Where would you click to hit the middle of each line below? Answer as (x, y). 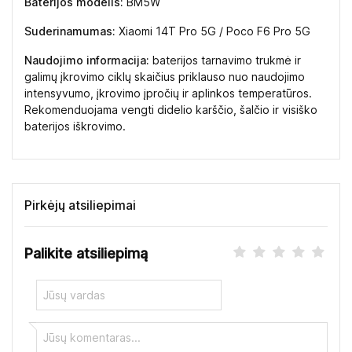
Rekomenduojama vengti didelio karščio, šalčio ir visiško (171, 109)
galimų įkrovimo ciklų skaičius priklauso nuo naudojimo (165, 76)
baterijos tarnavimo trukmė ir (225, 60)
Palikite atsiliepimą (86, 253)
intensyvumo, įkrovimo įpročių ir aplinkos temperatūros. (168, 93)
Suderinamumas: (70, 31)
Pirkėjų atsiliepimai (80, 205)
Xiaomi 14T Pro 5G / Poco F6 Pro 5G (213, 31)
